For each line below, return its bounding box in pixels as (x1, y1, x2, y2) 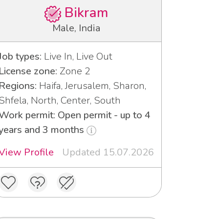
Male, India (52, 21, 100, 35)
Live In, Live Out (42, 49, 112, 63)
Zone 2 (57, 64, 90, 78)
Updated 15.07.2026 (62, 145, 154, 159)
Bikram (61, 3, 108, 22)
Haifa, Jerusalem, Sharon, (37, 79, 146, 92)
